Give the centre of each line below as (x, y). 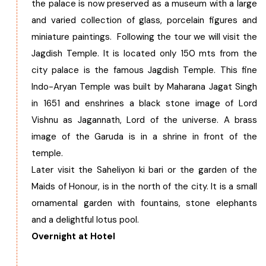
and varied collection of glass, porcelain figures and (144, 20)
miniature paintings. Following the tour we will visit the (144, 37)
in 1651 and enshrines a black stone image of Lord (144, 103)
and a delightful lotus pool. (85, 220)
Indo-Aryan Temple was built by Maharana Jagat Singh (144, 87)
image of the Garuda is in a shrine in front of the (144, 137)
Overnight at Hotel (73, 236)
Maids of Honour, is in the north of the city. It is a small (144, 186)
